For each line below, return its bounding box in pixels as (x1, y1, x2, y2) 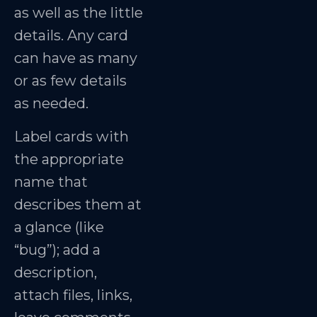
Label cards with (14, 127, 129, 145)
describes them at (14, 195, 142, 213)
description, (14, 263, 97, 281)
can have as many (14, 50, 137, 67)
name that (14, 173, 88, 190)
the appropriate (14, 150, 124, 168)
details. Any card (14, 27, 128, 45)
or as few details (14, 72, 127, 90)
